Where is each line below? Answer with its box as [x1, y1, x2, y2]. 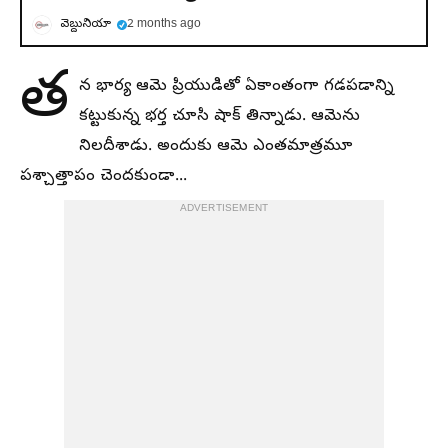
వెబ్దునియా [60, 17, 111, 33]
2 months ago [127, 17, 201, 33]
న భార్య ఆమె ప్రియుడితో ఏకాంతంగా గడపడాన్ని [79, 76, 394, 98]
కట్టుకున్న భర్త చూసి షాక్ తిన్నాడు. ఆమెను [79, 106, 360, 128]
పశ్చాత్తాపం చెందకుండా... [20, 166, 187, 188]
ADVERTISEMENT [179, 202, 269, 216]
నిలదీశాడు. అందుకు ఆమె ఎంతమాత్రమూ [79, 136, 353, 158]
